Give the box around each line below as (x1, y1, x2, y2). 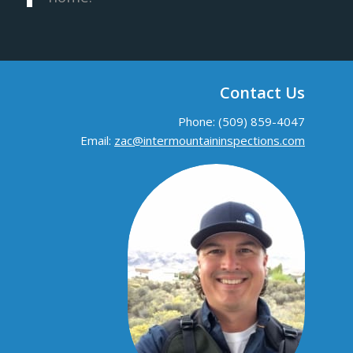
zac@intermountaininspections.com (113, 132, 305, 148)
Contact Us (219, 82, 305, 104)
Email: (80, 132, 114, 148)
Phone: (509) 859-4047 (177, 113, 305, 129)
